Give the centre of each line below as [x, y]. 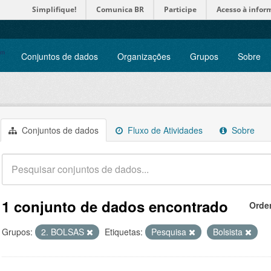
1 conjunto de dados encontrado [115, 206]
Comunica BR [120, 9]
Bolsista [229, 232]
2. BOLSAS [64, 232]
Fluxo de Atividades [164, 130]
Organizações [144, 56]
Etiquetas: [124, 232]
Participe [180, 9]
